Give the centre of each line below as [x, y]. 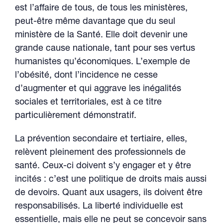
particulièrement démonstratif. [76, 116]
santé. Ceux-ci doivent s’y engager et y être [103, 166]
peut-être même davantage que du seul [95, 22]
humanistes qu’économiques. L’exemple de [103, 62]
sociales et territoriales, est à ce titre [88, 103]
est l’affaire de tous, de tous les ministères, [101, 8]
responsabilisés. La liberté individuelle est [99, 207]
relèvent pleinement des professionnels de [100, 153]
